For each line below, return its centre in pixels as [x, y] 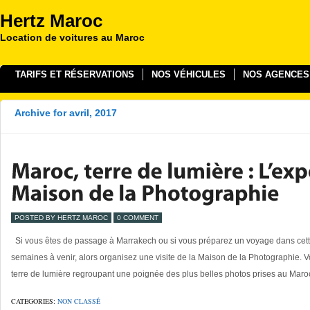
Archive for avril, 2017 [66, 113]
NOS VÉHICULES [189, 74]
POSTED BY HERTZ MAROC [61, 218]
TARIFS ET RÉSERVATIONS [75, 74]
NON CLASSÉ [79, 301]
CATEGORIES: [34, 301]
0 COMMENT [138, 218]
